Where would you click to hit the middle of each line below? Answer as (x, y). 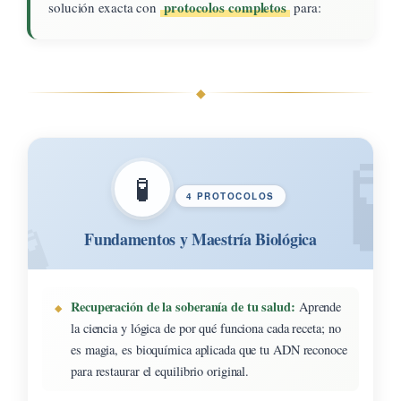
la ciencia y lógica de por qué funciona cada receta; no (206, 328)
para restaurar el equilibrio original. (160, 371)
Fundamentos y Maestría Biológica (200, 239)
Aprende (318, 306)
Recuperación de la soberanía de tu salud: (183, 306)
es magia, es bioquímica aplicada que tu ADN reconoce (209, 349)
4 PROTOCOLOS (230, 196)
